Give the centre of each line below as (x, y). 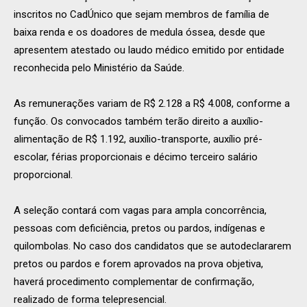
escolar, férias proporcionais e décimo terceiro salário (136, 157)
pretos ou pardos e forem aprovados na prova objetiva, (138, 264)
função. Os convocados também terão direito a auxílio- (138, 122)
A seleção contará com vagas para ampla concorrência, (140, 211)
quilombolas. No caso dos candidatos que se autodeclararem (152, 246)
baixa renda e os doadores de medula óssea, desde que (139, 33)
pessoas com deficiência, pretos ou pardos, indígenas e (139, 229)
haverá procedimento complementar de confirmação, (134, 282)
